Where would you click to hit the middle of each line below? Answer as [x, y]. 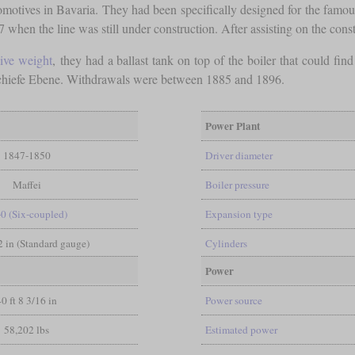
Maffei [27, 184]
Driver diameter [239, 155]
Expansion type [239, 214]
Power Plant [232, 126]
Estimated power [241, 329]
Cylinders [226, 243]
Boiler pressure [237, 184]
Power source [233, 300]
